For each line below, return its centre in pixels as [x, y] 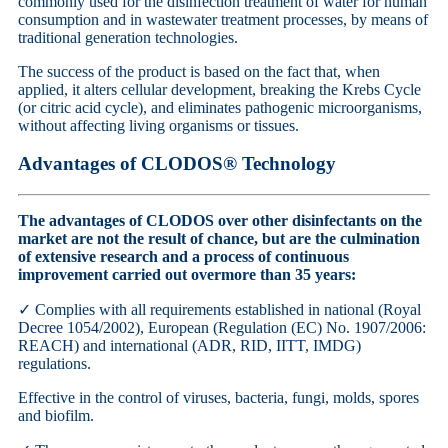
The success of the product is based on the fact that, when [199, 71]
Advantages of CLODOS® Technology [177, 164]
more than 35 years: [288, 275]
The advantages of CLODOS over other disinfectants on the [220, 221]
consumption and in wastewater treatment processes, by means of [223, 19]
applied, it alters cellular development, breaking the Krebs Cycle [219, 89]
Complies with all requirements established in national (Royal [228, 310]
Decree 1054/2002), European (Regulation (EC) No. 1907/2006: [222, 328]
